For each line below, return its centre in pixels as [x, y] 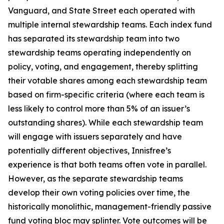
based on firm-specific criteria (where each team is [106, 94]
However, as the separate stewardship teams [95, 178]
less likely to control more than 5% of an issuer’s [99, 108]
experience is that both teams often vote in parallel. [107, 164]
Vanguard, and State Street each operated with [101, 10]
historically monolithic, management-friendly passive [110, 206]
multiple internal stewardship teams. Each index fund [110, 24]
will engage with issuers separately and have [95, 136]
